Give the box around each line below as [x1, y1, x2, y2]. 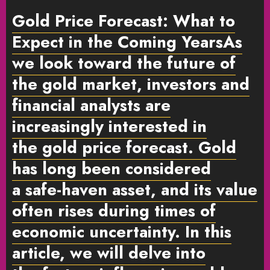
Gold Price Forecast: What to [12, 8, 235, 33]
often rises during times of [12, 198, 216, 222]
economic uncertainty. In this [12, 219, 231, 243]
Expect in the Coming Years [12, 30, 223, 54]
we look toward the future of [12, 51, 236, 75]
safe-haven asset [25, 177, 151, 201]
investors [147, 72, 216, 96]
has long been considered [12, 156, 211, 180]
